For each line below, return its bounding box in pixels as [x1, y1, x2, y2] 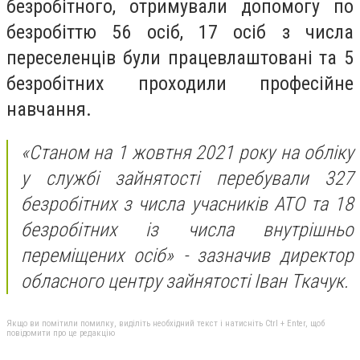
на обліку [275, 141, 354, 164]
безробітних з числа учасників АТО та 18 [21, 192, 354, 215]
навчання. [6, 98, 92, 121]
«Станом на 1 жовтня [21, 141, 196, 164]
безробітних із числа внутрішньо [21, 218, 354, 241]
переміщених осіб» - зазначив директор [21, 243, 354, 267]
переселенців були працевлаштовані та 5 [6, 47, 354, 70]
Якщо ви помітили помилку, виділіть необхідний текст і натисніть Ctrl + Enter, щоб [6, 318, 325, 329]
